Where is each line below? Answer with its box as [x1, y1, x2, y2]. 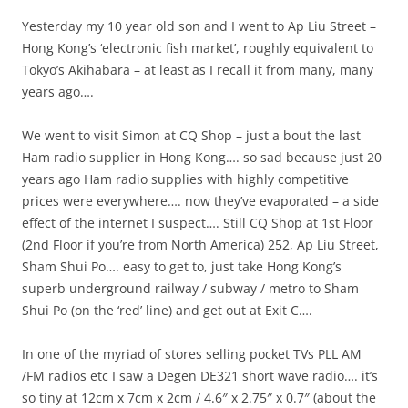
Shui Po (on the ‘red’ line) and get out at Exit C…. [22, 301, 312, 320]
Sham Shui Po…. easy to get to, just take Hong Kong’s [22, 258, 342, 276]
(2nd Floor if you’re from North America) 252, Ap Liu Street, [22, 236, 379, 254]
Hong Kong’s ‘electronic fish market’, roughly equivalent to [22, 39, 373, 57]
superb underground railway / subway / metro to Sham [22, 280, 359, 298]
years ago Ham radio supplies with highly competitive [22, 170, 349, 189]
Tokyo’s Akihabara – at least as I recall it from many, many [22, 61, 373, 79]
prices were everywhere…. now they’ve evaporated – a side [22, 192, 379, 210]
